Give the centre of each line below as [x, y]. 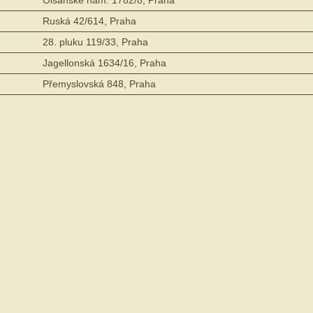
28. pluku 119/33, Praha [95, 42]
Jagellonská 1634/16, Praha [104, 63]
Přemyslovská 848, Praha [99, 83]
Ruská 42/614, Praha [89, 21]
